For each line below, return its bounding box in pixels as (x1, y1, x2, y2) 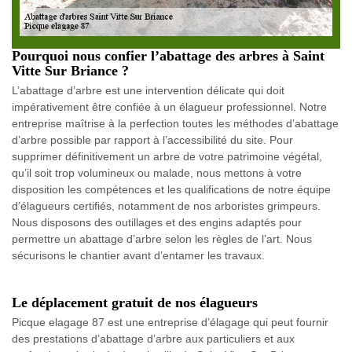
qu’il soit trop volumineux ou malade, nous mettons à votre (12, 166, 302, 179)
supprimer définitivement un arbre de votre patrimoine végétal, (12, 149, 322, 163)
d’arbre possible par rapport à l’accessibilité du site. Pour (12, 133, 293, 146)
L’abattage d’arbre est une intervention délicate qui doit (12, 83, 284, 97)
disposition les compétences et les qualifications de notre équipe (12, 182, 331, 196)
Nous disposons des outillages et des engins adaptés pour (12, 215, 302, 229)
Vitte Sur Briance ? (12, 62, 129, 79)
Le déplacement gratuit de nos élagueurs (12, 294, 258, 310)
